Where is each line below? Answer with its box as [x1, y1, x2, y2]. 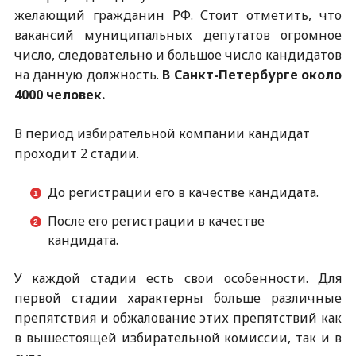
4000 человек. [14, 86, 105, 103]
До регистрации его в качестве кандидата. [47, 184, 319, 201]
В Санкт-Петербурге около [162, 66, 342, 83]
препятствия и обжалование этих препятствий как [14, 309, 342, 327]
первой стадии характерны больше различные [14, 289, 342, 307]
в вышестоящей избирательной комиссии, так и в [14, 329, 342, 346]
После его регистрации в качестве [47, 212, 265, 230]
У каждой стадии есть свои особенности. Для [14, 269, 342, 287]
